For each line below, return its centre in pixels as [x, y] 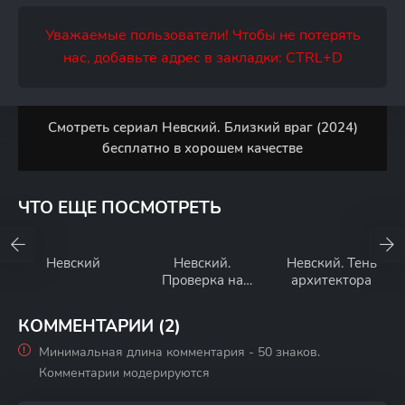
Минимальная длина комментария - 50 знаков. [179, 352]
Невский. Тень [331, 263]
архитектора [332, 280]
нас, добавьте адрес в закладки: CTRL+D [202, 58]
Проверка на [202, 280]
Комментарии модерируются [124, 373]
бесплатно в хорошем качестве [202, 148]
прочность [202, 297]
